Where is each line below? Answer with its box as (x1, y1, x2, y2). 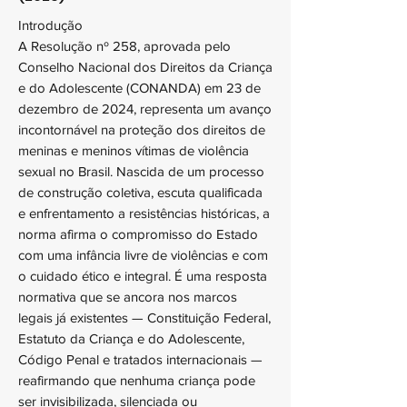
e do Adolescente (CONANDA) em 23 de (18, 80, 261, 95)
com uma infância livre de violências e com (18, 247, 268, 263)
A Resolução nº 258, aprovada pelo (18, 38, 231, 54)
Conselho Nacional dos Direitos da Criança (18, 59, 273, 74)
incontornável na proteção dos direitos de (18, 122, 265, 137)
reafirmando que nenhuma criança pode (18, 372, 255, 388)
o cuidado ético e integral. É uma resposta (18, 268, 267, 283)
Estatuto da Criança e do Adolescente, (18, 331, 244, 346)
